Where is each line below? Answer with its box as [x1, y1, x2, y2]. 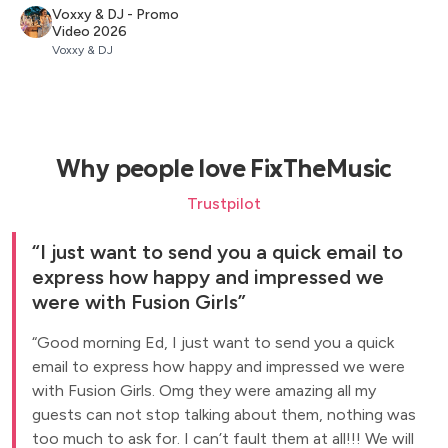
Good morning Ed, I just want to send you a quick [37, 333, 394, 353]
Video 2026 [52, 23, 127, 41]
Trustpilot [187, 194, 261, 214]
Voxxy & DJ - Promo [52, 6, 179, 24]
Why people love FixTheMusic [56, 154, 392, 185]
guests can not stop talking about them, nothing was [32, 405, 416, 425]
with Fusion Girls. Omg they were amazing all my [32, 381, 376, 401]
